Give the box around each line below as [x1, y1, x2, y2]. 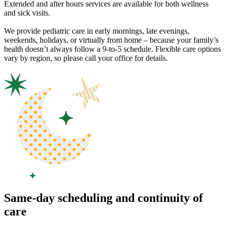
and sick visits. [4, 9, 50, 18]
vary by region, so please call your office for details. [4, 54, 168, 63]
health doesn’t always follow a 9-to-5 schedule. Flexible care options [4, 45, 221, 54]
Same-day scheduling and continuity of [4, 191, 203, 205]
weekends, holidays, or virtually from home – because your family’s [4, 36, 218, 45]
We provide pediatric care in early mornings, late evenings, [4, 27, 189, 36]
